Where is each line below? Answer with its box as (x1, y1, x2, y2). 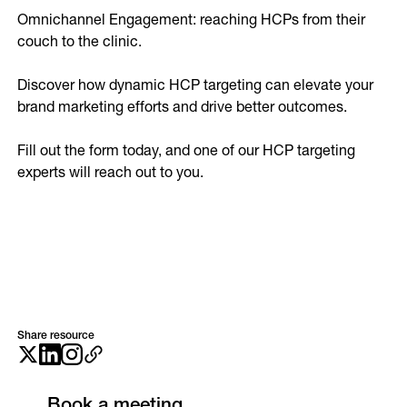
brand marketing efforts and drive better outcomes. (17, 96, 348, 115)
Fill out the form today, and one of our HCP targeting (17, 140, 356, 159)
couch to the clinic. (17, 31, 146, 50)
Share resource (17, 327, 95, 342)
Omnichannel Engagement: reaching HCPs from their (17, 9, 366, 28)
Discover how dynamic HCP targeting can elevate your (17, 74, 374, 94)
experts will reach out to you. (17, 162, 204, 181)
